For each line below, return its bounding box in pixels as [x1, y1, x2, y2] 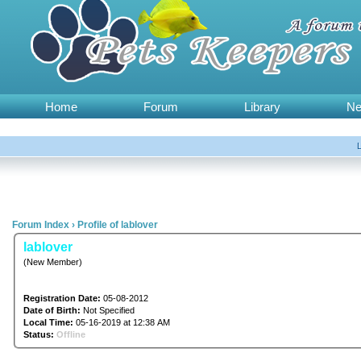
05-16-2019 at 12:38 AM [73, 317, 170, 327]
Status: [23, 329, 54, 339]
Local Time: [23, 317, 73, 327]
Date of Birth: [23, 305, 81, 315]
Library [244, 100, 280, 114]
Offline [56, 329, 85, 339]
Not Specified [80, 305, 137, 315]
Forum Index [12, 219, 69, 230]
